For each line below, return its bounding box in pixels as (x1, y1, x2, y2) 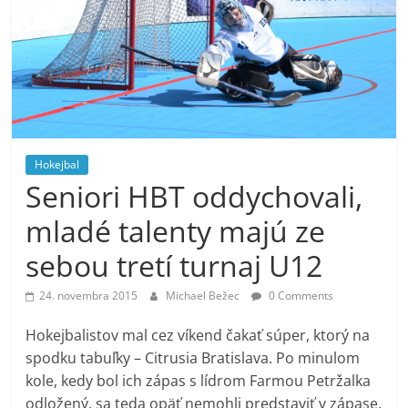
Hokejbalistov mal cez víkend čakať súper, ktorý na (25, 325, 371, 346)
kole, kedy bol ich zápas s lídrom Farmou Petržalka (25, 371, 372, 392)
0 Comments (266, 288, 334, 304)
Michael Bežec (166, 288, 243, 304)
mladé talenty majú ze (25, 211, 326, 251)
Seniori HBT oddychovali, (25, 177, 363, 217)
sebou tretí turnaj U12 (25, 246, 323, 286)
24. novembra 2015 (39, 288, 138, 304)
